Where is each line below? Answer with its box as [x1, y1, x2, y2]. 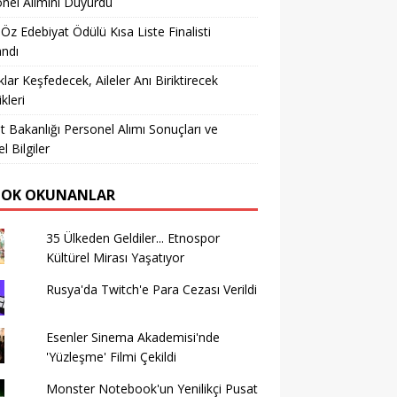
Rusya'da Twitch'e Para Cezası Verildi [45, 281, 257, 298]
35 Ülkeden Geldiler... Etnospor [45, 230, 220, 246]
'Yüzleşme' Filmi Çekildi [45, 348, 176, 365]
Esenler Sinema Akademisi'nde [45, 329, 220, 346]
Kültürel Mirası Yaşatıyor [45, 249, 184, 266]
